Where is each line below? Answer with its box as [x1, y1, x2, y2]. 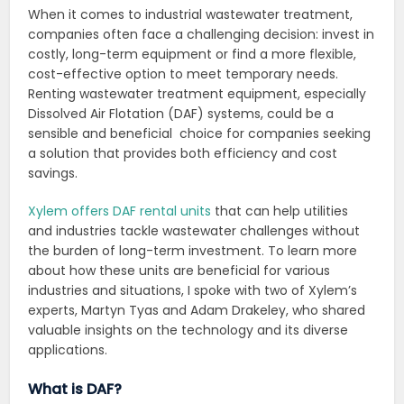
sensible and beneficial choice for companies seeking [28, 124, 372, 143]
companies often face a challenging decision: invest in [28, 25, 375, 44]
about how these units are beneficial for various [28, 262, 331, 280]
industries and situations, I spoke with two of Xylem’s [28, 281, 358, 300]
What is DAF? [28, 379, 123, 400]
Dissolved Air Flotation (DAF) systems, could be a [28, 105, 335, 124]
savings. [28, 164, 78, 183]
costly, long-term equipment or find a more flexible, [28, 45, 357, 64]
